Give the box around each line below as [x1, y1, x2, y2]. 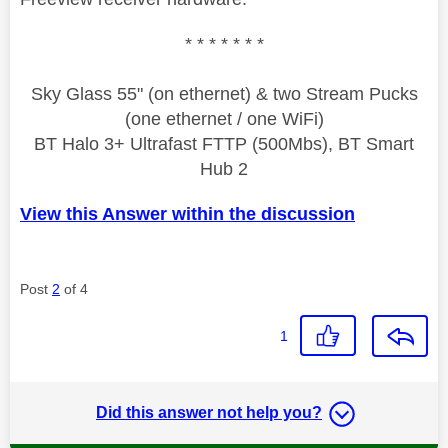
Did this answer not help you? [96, 403, 322, 421]
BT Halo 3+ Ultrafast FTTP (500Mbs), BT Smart [34, 133, 414, 154]
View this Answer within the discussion [20, 203, 355, 224]
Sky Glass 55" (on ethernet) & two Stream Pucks [30, 83, 418, 104]
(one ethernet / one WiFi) [124, 108, 324, 129]
